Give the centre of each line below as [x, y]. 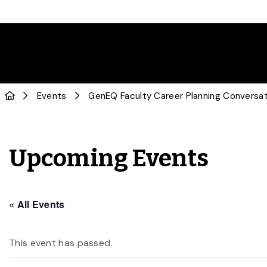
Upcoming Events [109, 159]
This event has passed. [61, 243]
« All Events [37, 204]
